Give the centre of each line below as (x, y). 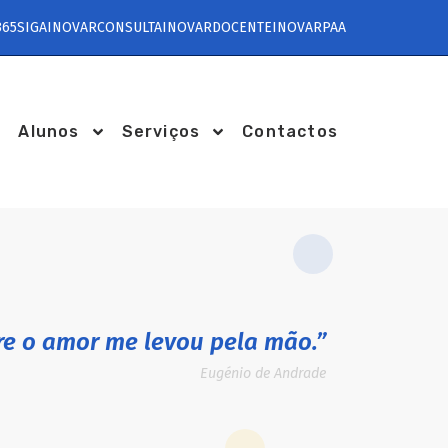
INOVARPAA (309, 27)
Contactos (290, 131)
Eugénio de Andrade (263, 373)
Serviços (161, 131)
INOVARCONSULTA (104, 27)
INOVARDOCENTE (217, 27)
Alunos (49, 131)
